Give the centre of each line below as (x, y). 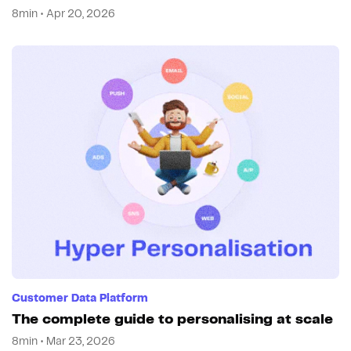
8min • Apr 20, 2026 (63, 14)
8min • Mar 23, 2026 (63, 341)
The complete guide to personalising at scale (172, 319)
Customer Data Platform (80, 298)
